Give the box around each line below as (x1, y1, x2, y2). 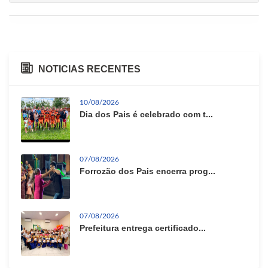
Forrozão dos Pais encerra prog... (80, 166, 215, 176)
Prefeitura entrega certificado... (80, 223, 206, 233)
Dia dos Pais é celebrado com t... (80, 109, 213, 119)
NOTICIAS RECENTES (38, 63, 141, 74)
